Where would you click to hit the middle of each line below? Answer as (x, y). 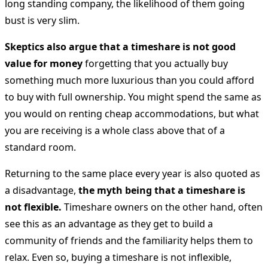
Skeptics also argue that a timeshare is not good (120, 46)
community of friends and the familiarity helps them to (129, 240)
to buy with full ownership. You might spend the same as (133, 97)
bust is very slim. (42, 20)
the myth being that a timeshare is (162, 190)
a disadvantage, (42, 190)
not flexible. (33, 207)
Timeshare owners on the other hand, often (162, 207)
